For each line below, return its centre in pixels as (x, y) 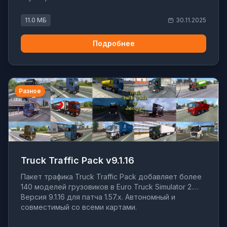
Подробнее (113, 43)
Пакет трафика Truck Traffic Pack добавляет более (111, 177)
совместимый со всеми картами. (79, 207)
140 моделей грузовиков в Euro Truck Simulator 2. (107, 187)
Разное (30, 91)
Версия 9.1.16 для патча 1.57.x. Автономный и (98, 197)
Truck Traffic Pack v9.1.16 (78, 161)
